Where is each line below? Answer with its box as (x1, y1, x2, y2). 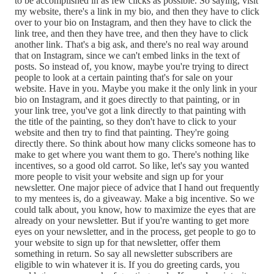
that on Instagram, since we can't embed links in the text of (15, 50, 240, 61)
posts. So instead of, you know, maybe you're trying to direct (15, 61, 248, 72)
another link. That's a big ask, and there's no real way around (15, 39, 248, 50)
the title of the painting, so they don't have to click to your (15, 116, 236, 127)
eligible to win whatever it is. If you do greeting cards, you (15, 259, 240, 270)
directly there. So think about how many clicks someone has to (15, 138, 256, 149)
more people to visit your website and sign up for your (15, 171, 223, 182)
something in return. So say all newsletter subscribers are (15, 248, 232, 259)
